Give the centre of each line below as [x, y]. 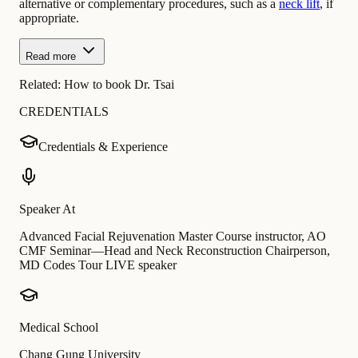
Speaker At [47, 209]
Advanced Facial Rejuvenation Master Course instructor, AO [173, 237]
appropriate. [49, 18]
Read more [51, 57]
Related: [42, 85]
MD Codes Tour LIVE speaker [98, 265]
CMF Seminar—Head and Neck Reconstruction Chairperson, [175, 251]
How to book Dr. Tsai [119, 85]
